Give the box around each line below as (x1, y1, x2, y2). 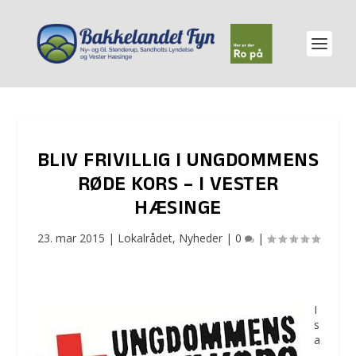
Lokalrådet (117, 230, 172, 246)
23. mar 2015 (37, 230, 105, 246)
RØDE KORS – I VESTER (77, 170, 279, 203)
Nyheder (178, 230, 222, 246)
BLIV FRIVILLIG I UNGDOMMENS (37, 146, 319, 179)
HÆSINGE (134, 194, 222, 226)
